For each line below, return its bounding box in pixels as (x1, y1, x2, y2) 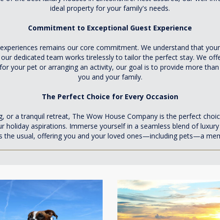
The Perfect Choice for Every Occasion (42, 92, 178, 101)
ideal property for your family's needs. (50, 3, 170, 13)
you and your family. (78, 72, 142, 82)
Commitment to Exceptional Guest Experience (28, 23, 192, 32)
